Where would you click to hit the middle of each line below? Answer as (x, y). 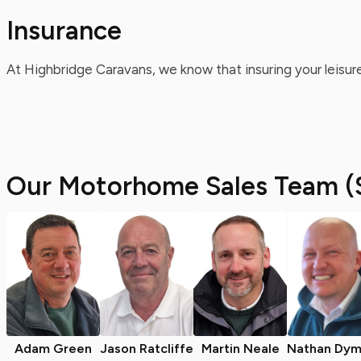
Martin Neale (240, 349)
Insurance (64, 31)
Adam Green (53, 349)
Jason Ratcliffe (147, 349)
